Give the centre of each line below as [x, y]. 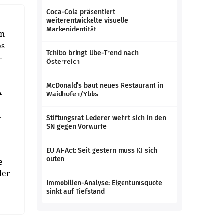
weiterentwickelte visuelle [87, 21]
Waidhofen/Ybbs [72, 94]
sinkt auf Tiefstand [76, 192]
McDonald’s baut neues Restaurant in [105, 85]
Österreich [63, 62]
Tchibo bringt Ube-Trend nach [93, 53]
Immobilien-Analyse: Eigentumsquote [104, 183]
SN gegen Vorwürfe [77, 127]
